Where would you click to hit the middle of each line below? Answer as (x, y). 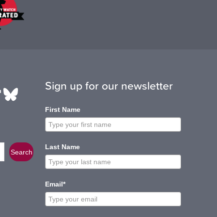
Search (21, 152)
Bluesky (32, 93)
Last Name (62, 147)
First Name (63, 110)
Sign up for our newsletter (109, 85)
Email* (55, 184)
